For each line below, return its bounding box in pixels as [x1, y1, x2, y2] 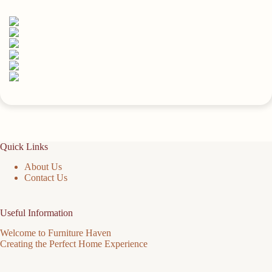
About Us [24, 161, 62, 172]
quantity [8, 2, 39, 12]
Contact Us [24, 172, 67, 183]
